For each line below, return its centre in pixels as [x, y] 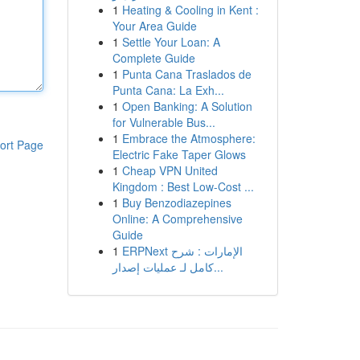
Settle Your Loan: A [171, 42]
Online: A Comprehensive [177, 219]
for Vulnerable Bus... [164, 122]
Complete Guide [153, 58]
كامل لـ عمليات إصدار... [218, 267]
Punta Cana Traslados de [186, 74]
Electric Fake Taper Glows [179, 154]
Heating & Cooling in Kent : [190, 10]
